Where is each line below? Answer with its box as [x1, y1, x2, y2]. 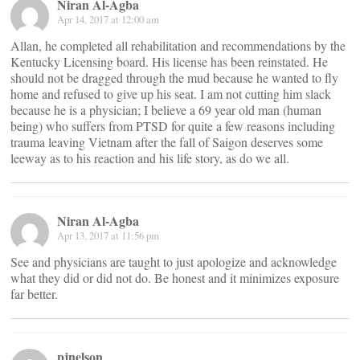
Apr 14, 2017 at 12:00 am [57, 11, 159, 27]
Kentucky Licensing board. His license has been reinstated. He [10, 52, 328, 70]
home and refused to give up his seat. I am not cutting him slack [10, 84, 331, 102]
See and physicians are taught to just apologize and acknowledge [10, 252, 337, 270]
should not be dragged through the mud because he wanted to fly [10, 68, 338, 86]
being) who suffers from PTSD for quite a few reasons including [10, 117, 335, 134]
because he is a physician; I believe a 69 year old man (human [10, 100, 321, 118]
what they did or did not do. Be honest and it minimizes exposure [10, 268, 339, 286]
